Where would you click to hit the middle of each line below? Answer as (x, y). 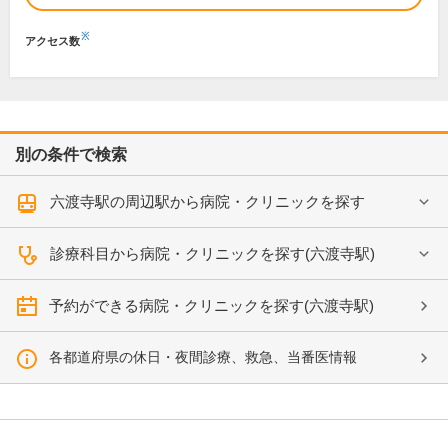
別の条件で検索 (71, 154)
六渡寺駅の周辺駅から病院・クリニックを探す (207, 201)
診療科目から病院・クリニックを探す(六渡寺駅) (212, 253)
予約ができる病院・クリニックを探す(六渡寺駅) (211, 305)
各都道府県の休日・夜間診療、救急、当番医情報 (203, 357)
